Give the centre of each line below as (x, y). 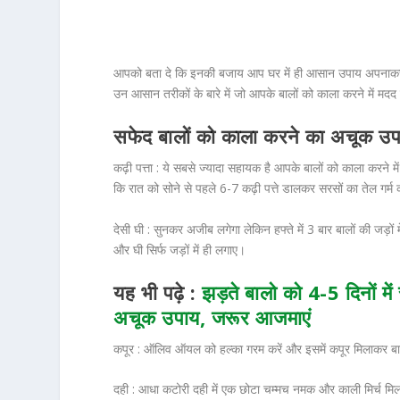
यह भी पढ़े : (158, 292)
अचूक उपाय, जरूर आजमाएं (212, 317)
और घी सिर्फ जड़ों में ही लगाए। (180, 249)
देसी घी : (132, 229)
